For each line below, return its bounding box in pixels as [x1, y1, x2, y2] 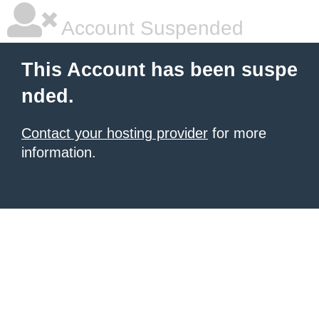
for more [208, 125, 266, 141]
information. [21, 145, 96, 160]
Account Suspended [57, 17, 244, 39]
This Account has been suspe [21, 59, 298, 80]
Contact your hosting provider [21, 125, 208, 141]
